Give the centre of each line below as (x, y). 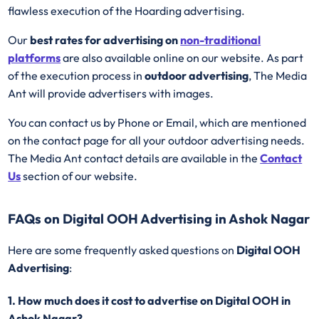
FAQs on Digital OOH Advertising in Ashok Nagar (159, 219)
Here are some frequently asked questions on (122, 250)
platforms (35, 58)
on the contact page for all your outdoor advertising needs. (157, 141)
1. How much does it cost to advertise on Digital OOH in (150, 301)
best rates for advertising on (105, 40)
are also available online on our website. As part (182, 58)
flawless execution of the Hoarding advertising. (127, 11)
